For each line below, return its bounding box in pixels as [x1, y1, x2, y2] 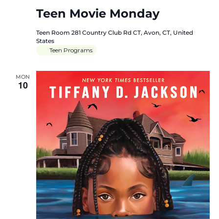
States [36, 37, 54, 44]
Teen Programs [49, 46, 92, 54]
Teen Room [36, 28, 71, 36]
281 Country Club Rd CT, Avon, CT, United [71, 28, 193, 36]
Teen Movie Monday [36, 6, 159, 21]
